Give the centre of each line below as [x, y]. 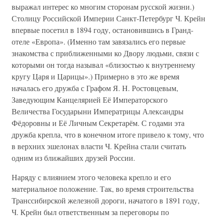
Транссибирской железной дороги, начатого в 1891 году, [106, 200]
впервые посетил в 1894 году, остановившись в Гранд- [102, 30]
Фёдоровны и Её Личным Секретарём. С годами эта [98, 123]
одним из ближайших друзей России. [73, 158]
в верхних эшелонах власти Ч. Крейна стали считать [99, 146]
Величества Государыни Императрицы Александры [98, 111]
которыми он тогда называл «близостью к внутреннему [103, 65]
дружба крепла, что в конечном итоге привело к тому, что [108, 134]
